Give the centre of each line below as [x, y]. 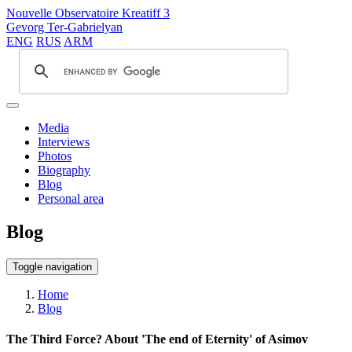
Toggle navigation [52, 266]
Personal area [71, 198]
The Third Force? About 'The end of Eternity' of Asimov [157, 339]
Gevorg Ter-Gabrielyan [64, 27]
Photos [55, 156]
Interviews [64, 142]
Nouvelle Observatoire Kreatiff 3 [88, 13]
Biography [64, 170]
